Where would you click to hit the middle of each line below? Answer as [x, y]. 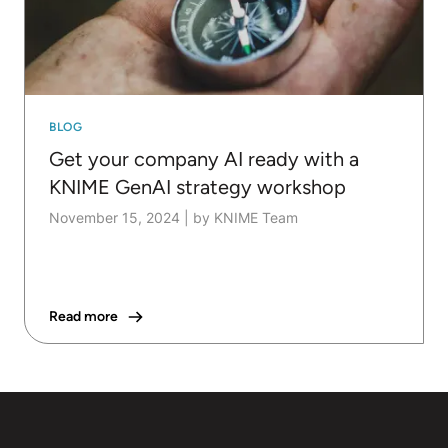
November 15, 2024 [114, 218]
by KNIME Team [245, 218]
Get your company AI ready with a [204, 159]
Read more [83, 317]
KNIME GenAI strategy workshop [197, 187]
